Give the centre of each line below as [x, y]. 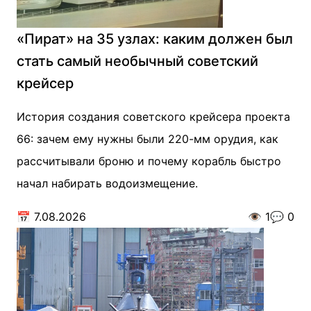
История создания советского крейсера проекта [153, 117]
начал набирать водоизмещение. [107, 183]
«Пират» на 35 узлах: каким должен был [155, 39]
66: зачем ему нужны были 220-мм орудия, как [148, 139]
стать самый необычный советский [137, 61]
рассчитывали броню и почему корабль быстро [149, 161]
